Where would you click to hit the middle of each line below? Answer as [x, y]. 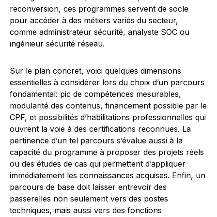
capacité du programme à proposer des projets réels [107, 152]
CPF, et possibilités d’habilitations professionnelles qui [108, 117]
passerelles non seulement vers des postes [89, 199]
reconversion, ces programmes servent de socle [99, 9]
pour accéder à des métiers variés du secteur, [94, 20]
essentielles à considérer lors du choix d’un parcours [107, 82]
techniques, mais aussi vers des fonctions [86, 210]
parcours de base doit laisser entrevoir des [88, 187]
